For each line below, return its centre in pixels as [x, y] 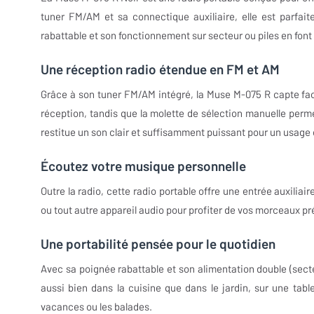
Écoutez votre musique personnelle [143, 166]
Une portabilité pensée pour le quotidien [158, 244]
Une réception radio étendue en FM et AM [160, 69]
